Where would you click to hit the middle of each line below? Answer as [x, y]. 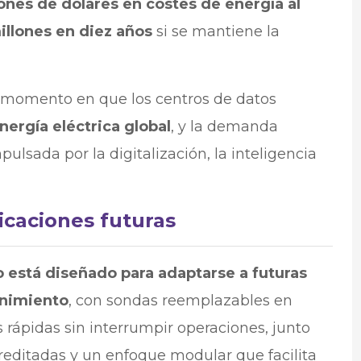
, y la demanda [224, 126]
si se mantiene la [216, 31]
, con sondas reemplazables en [180, 300]
